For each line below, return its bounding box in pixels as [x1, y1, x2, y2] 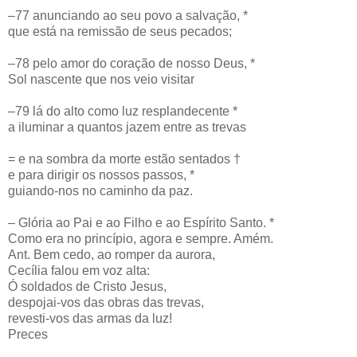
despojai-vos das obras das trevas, [8, 295, 204, 309]
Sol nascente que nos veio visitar [8, 72, 194, 86]
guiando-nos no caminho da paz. [8, 183, 193, 198]
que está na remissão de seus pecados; [8, 24, 232, 38]
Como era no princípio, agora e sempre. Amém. [8, 231, 273, 245]
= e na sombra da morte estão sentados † [8, 151, 241, 166]
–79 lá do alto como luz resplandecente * [8, 104, 237, 118]
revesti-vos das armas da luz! [8, 311, 172, 325]
